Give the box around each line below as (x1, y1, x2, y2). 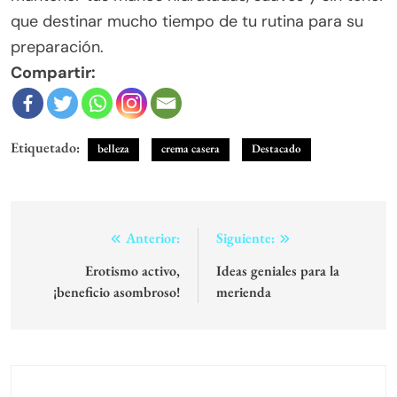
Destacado (252, 141, 301, 157)
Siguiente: (216, 229, 275, 248)
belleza (97, 141, 129, 157)
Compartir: (11, 62, 96, 84)
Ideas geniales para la (216, 261, 339, 281)
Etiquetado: (11, 138, 83, 158)
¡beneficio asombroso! (53, 283, 180, 302)
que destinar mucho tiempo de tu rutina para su (11, 11, 363, 33)
